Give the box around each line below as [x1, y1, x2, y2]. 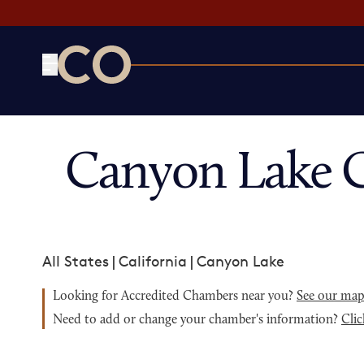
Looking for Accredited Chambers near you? [53, 290, 297, 303]
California [119, 252, 187, 270]
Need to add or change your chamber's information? [53, 314, 341, 327]
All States [42, 252, 109, 270]
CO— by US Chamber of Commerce [57, 84, 298, 102]
